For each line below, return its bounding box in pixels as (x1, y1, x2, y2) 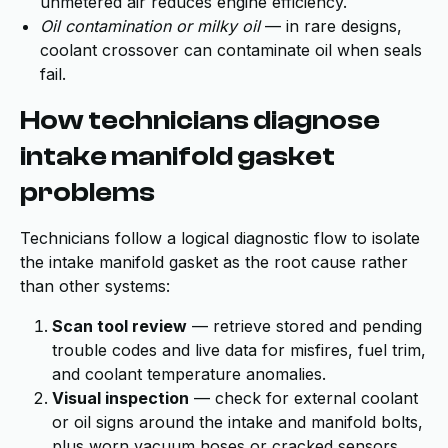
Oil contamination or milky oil (40, 16, 260, 36)
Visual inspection (52, 388, 189, 408)
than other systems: (20, 276, 170, 296)
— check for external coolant (189, 388, 418, 408)
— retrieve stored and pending (187, 316, 422, 336)
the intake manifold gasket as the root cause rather (20, 252, 408, 272)
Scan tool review (52, 316, 187, 336)
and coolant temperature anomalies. (52, 364, 326, 384)
